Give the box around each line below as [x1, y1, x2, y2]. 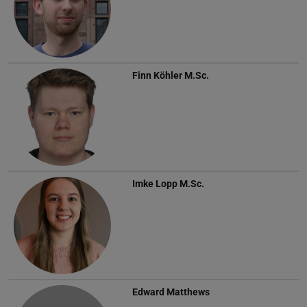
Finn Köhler [132, 69, 182, 81]
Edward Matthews [132, 286, 210, 297]
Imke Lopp [132, 177, 177, 189]
